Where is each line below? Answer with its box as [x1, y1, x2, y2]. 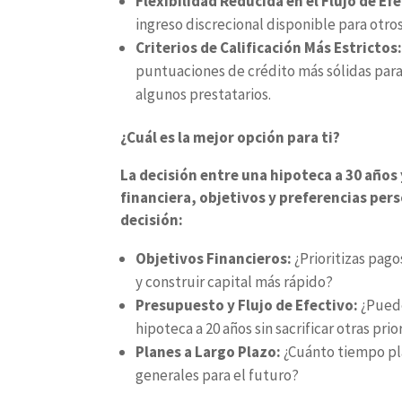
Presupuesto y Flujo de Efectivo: [135, 295, 362, 315]
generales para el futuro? [135, 365, 300, 385]
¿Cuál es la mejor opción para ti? [120, 127, 341, 147]
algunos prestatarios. [135, 84, 272, 104]
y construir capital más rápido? [135, 272, 334, 292]
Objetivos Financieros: [135, 249, 295, 268]
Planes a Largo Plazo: [135, 342, 284, 362]
